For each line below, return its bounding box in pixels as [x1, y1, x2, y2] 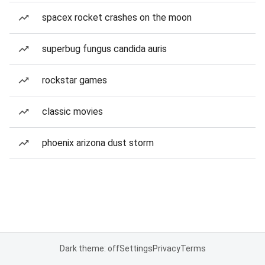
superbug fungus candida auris [42, 43, 167, 54]
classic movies [42, 106, 103, 117]
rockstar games [42, 75, 107, 86]
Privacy [152, 244, 180, 253]
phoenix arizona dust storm [42, 137, 154, 148]
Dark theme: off [59, 244, 119, 253]
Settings [119, 244, 153, 253]
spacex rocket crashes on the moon [42, 12, 192, 23]
